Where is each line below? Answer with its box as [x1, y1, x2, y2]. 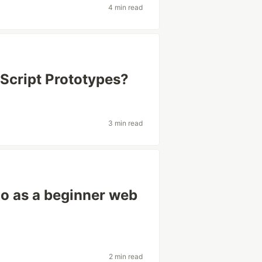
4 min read [108, 2, 143, 12]
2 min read [108, 251, 143, 261]
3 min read [108, 118, 143, 127]
